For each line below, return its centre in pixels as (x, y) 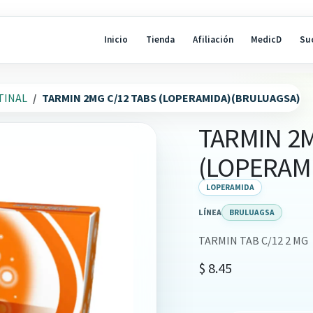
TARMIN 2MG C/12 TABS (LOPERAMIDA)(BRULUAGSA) (171, 98)
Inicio (116, 40)
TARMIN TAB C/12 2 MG (253, 241)
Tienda (160, 40)
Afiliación (213, 40)
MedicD (267, 40)
